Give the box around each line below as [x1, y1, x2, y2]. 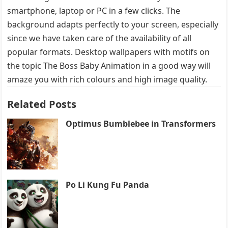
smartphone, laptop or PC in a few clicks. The [7, 5, 181, 16]
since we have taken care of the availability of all [7, 32, 192, 44]
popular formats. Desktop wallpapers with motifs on [7, 46, 210, 58]
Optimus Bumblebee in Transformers [66, 118, 216, 129]
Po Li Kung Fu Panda [66, 179, 150, 190]
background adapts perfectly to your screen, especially [7, 18, 219, 30]
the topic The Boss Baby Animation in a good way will [7, 60, 211, 71]
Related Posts [7, 97, 77, 111]
